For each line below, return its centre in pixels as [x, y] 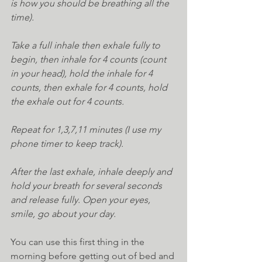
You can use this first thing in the [79, 242]
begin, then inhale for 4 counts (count [89, 60]
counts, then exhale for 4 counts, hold [90, 88]
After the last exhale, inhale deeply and [92, 172]
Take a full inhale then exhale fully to [87, 46]
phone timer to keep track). [67, 144]
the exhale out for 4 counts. [67, 102]
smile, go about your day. [63, 214]
